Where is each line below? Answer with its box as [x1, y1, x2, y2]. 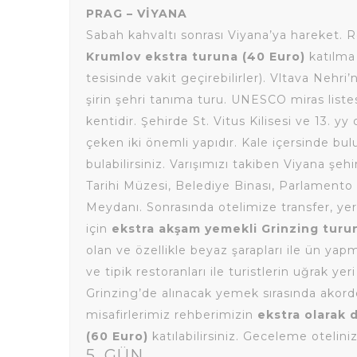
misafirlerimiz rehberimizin [86, 308, 257, 322]
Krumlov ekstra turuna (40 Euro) [86, 49, 305, 64]
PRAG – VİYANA [86, 6, 187, 21]
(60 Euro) [86, 329, 148, 343]
